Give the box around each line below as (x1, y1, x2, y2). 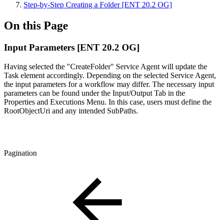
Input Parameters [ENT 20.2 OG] (4, 42, 139, 53)
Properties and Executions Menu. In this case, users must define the (4, 97, 212, 106)
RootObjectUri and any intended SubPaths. (4, 106, 138, 115)
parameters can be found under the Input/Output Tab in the (4, 88, 185, 97)
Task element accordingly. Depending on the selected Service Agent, (4, 71, 216, 80)
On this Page (4, 19, 68, 32)
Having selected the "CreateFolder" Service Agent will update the (4, 62, 207, 71)
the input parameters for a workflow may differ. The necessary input (4, 80, 214, 88)
